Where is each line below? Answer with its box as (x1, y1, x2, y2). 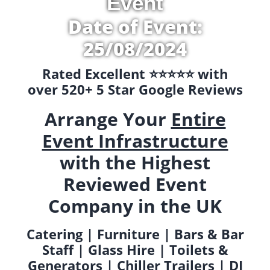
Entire (171, 107, 226, 132)
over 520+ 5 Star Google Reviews (27, 80, 243, 98)
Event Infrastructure (42, 128, 228, 154)
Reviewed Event (63, 172, 207, 197)
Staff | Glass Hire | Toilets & (42, 240, 228, 259)
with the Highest (60, 150, 210, 175)
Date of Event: (67, 14, 202, 39)
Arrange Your (44, 107, 171, 132)
